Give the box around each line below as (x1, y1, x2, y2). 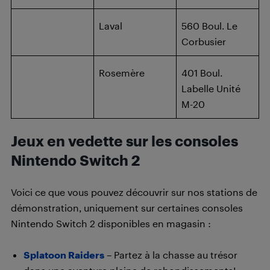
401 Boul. (181, 67, 222, 78)
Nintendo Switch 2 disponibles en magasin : (11, 218, 211, 229)
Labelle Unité (181, 83, 240, 94)
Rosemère (99, 67, 145, 78)
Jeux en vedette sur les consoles (11, 133, 238, 149)
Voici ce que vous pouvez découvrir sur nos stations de (11, 186, 257, 198)
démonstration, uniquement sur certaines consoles (11, 202, 243, 213)
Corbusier (181, 36, 226, 47)
